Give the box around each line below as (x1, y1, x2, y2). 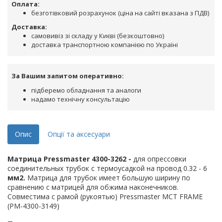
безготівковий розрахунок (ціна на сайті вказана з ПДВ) (31, 8, 209, 18)
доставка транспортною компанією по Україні (31, 40, 178, 50)
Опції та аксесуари (48, 129, 110, 139)
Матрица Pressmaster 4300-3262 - (7, 154, 131, 164)
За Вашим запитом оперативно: (11, 71, 124, 81)
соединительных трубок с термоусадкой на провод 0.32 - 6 (7, 164, 207, 173)
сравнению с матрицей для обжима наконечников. (7, 182, 178, 192)
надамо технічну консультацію (31, 95, 130, 104)
